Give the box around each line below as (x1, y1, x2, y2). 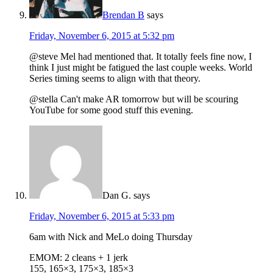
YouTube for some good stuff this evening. (29, 104, 193, 115)
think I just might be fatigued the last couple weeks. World (29, 62, 252, 73)
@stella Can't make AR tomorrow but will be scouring (29, 93, 238, 104)
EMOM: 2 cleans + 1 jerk (29, 252, 128, 263)
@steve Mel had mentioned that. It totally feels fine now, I (29, 51, 252, 62)
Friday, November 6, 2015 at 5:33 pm (29, 210, 174, 221)
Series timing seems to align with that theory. (29, 73, 200, 83)
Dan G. (102, 190, 131, 200)
